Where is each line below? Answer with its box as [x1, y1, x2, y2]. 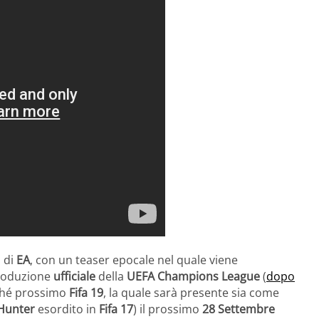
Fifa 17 [99, 301, 133, 318]
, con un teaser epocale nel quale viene [30, 252, 238, 268]
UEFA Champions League [127, 268, 260, 285]
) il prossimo [133, 301, 202, 318]
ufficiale [53, 268, 95, 285]
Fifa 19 [69, 285, 103, 301]
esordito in [35, 301, 99, 318]
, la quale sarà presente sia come [103, 285, 279, 301]
